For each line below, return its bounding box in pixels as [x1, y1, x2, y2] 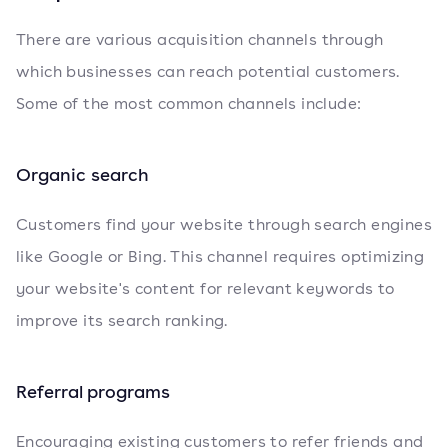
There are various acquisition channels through [16, 29, 384, 50]
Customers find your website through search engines [16, 214, 432, 235]
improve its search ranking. [16, 310, 228, 331]
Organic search [16, 162, 149, 186]
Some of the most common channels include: [16, 93, 362, 114]
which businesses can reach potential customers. [16, 61, 400, 82]
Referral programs [16, 379, 170, 403]
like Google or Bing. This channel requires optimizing [16, 246, 425, 267]
